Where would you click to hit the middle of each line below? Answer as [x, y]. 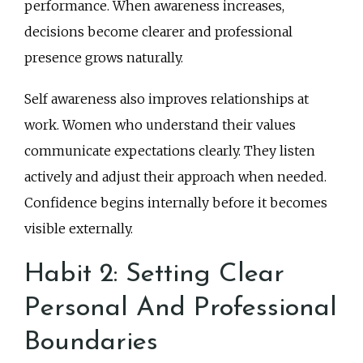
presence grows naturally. [104, 58]
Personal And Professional [181, 308]
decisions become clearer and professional [158, 32]
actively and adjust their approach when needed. [175, 177]
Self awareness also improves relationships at [167, 99]
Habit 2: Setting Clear [154, 274]
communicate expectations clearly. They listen [170, 151]
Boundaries [91, 342]
